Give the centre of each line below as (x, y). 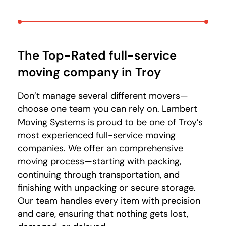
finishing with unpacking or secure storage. (107, 188)
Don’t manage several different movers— (103, 96)
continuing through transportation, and (99, 175)
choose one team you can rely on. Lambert (107, 109)
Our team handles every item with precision (109, 201)
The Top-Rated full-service (97, 55)
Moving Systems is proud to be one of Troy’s (110, 122)
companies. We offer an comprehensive (100, 149)
